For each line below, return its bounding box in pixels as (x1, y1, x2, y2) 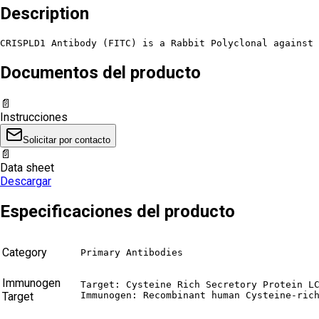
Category (2, 246, 47, 260)
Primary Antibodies (80, 247, 183, 258)
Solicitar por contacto (23, 134, 110, 145)
